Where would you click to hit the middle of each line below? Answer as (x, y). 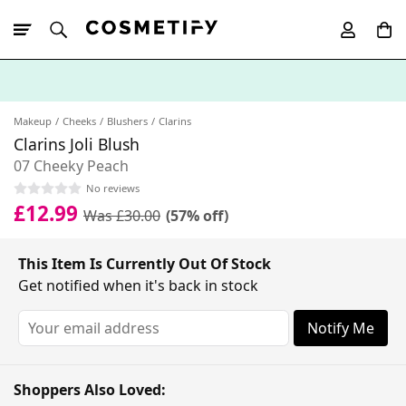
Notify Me (340, 328)
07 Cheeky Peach (71, 166)
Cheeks (79, 121)
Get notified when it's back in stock (138, 285)
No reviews (113, 188)
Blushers (127, 121)
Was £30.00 (122, 215)
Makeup (33, 121)
